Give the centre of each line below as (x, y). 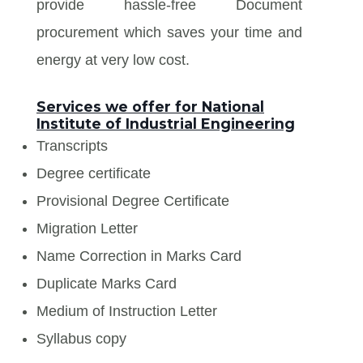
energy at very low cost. (113, 60)
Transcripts (72, 145)
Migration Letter (87, 228)
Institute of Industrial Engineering (166, 123)
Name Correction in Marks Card (139, 256)
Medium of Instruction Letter (127, 311)
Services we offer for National (150, 106)
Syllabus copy (81, 338)
